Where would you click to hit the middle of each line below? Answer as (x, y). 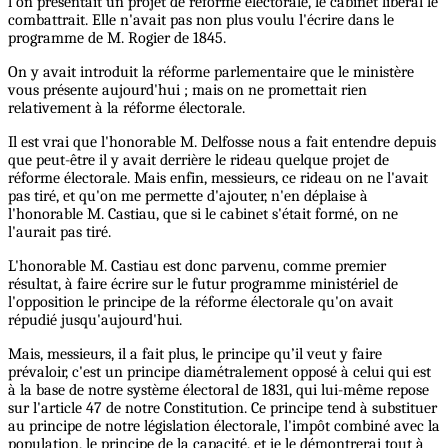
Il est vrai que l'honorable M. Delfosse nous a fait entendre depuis (222, 142)
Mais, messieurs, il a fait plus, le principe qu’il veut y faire (195, 354)
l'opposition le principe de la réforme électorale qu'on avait (200, 302)
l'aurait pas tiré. (59, 232)
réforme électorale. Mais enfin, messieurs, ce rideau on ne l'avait (218, 178)
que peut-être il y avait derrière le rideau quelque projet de (198, 160)
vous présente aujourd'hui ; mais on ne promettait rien (187, 90)
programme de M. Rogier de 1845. (117, 38)
